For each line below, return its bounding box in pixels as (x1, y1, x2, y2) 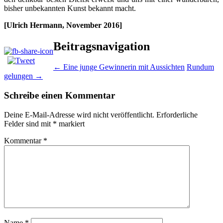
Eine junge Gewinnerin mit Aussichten (61, 63, 185, 72)
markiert (57, 119, 85, 128)
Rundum (187, 63, 214, 72)
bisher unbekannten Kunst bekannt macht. (4, 3, 136, 12)
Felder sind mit (4, 119, 53, 128)
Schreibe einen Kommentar (4, 90, 115, 101)
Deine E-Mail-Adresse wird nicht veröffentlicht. (4, 110, 154, 119)
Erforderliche (156, 110, 198, 119)
